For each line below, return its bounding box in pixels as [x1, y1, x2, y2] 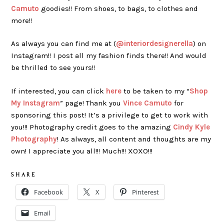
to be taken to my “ [121, 86, 190, 95]
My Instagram [11, 98, 60, 107]
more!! [11, 15, 32, 25]
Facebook [34, 187, 63, 197]
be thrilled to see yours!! [11, 63, 95, 72]
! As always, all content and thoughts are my [57, 134, 211, 143]
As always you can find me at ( [11, 39, 116, 48]
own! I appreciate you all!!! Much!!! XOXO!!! [11, 146, 153, 155]
